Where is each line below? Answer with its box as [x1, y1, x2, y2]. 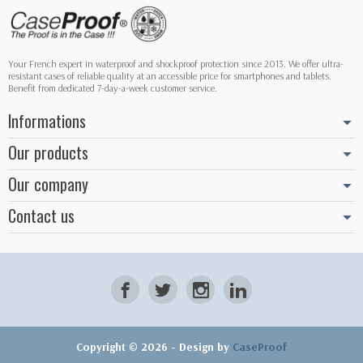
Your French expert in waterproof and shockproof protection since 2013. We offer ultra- [8, 57, 344, 70]
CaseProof [233, 340, 287, 354]
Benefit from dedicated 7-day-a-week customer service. [8, 81, 217, 94]
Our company [8, 171, 88, 196]
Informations [8, 108, 86, 133]
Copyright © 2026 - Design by [76, 340, 233, 354]
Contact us [8, 203, 75, 228]
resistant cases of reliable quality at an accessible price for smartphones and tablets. [8, 69, 331, 82]
